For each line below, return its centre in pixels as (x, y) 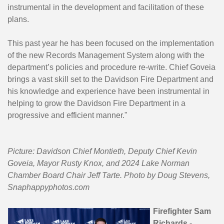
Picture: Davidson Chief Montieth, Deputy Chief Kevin (102, 151)
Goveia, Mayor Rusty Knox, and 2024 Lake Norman (98, 163)
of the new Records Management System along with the (106, 55)
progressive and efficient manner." (67, 115)
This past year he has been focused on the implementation (111, 43)
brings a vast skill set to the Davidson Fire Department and (110, 79)
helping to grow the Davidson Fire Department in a (96, 103)
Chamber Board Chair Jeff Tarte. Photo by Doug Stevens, (109, 175)
